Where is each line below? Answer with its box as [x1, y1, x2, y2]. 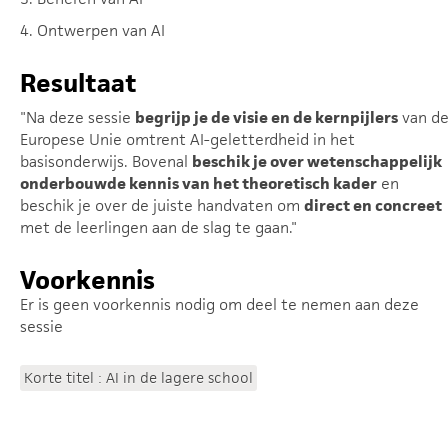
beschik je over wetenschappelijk [192, 151, 442, 172]
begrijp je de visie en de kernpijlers [135, 107, 398, 128]
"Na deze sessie [20, 107, 135, 128]
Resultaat [20, 67, 137, 99]
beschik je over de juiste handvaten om [20, 195, 304, 216]
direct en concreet [304, 195, 442, 216]
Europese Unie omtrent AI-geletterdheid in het [20, 129, 355, 150]
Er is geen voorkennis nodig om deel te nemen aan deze [20, 294, 419, 315]
